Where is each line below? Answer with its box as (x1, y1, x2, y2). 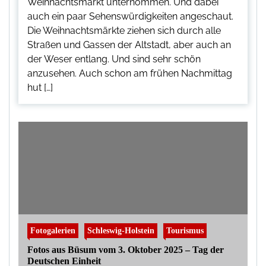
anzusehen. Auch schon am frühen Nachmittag (27, 68, 232, 80)
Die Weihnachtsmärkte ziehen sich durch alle (27, 25, 221, 37)
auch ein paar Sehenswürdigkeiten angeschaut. (27, 11, 233, 23)
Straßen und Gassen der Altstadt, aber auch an (27, 39, 231, 51)
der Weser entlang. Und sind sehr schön (27, 53, 201, 65)
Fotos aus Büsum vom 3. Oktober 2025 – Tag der (27, 245, 224, 255)
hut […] (27, 82, 53, 94)
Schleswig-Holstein (87, 226, 154, 236)
